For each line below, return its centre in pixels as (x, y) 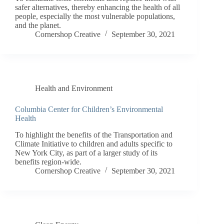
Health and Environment (74, 88)
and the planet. (38, 25)
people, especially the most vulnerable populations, (95, 16)
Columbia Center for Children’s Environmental (89, 109)
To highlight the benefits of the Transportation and (94, 134)
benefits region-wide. (48, 161)
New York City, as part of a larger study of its (86, 152)
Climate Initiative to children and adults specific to (94, 143)
